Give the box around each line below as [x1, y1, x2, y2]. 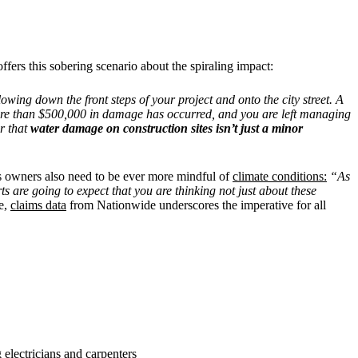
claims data [10, 197, 66, 212]
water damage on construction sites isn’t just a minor [27, 121, 303, 135]
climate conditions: [233, 169, 327, 183]
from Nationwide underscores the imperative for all [66, 197, 326, 212]
